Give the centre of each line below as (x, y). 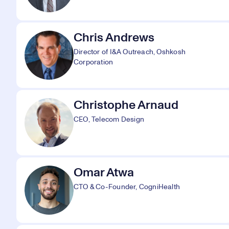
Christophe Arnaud (126, 105)
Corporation (94, 62)
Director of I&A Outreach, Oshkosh (130, 52)
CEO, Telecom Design (109, 120)
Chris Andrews (114, 38)
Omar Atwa (104, 173)
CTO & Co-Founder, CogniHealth (127, 187)
